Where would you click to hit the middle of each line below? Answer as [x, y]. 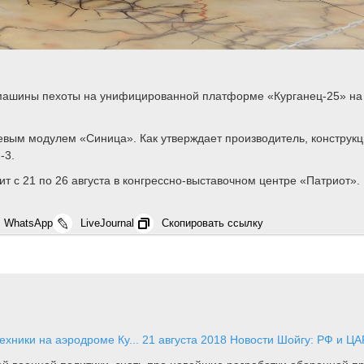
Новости [252, 340]
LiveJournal [107, 223]
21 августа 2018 [184, 340]
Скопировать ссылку [212, 223]
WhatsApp [28, 223]
